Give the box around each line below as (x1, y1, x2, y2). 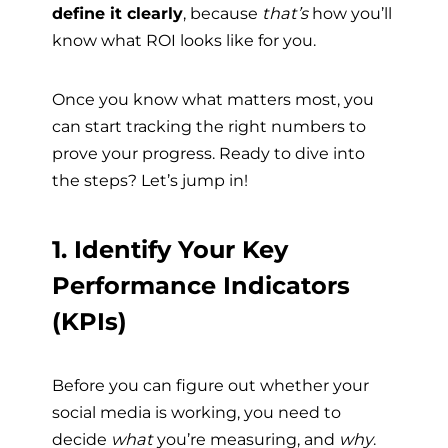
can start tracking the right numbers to (52, 115, 366, 136)
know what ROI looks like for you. (52, 29, 316, 50)
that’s (262, 2, 308, 23)
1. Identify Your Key (52, 235, 288, 265)
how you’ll (308, 2, 392, 23)
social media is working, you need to (52, 402, 341, 423)
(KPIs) (52, 307, 127, 337)
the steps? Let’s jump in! (52, 169, 248, 190)
